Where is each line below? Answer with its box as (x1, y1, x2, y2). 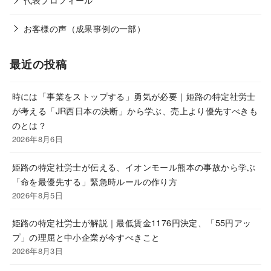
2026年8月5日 (11, 189, 64, 201)
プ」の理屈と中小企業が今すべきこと (11, 230, 160, 244)
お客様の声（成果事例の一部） (23, 22, 146, 35)
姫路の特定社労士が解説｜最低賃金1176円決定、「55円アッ (11, 216, 252, 229)
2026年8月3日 (11, 245, 64, 257)
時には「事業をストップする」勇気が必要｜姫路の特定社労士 (11, 90, 256, 103)
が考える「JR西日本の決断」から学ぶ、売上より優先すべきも (11, 104, 258, 117)
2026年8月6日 (11, 133, 64, 145)
